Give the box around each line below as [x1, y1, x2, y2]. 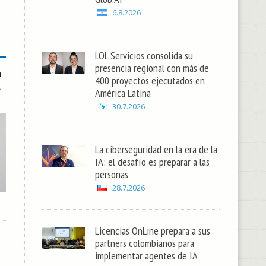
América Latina [94, 85, 151, 100]
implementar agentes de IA [94, 248, 198, 262]
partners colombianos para [94, 235, 194, 250]
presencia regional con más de [94, 60, 209, 75]
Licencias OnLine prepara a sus [94, 223, 210, 237]
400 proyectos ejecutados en [94, 72, 205, 87]
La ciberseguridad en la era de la [94, 141, 217, 156]
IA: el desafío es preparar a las [94, 154, 210, 169]
